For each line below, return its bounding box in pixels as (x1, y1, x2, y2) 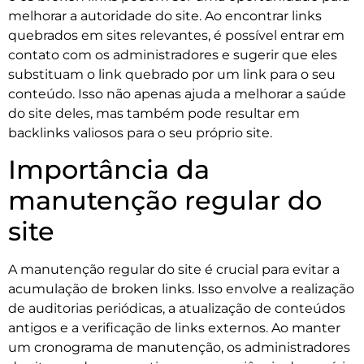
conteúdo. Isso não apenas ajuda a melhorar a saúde (8, 85, 346, 102)
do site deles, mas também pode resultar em (8, 105, 300, 121)
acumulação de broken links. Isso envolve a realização (8, 281, 354, 297)
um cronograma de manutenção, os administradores (8, 340, 350, 355)
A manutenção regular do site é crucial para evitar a (8, 262, 340, 277)
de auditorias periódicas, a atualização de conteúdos (8, 301, 345, 316)
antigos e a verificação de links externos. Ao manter (8, 320, 340, 336)
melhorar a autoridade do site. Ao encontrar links (8, 7, 322, 24)
